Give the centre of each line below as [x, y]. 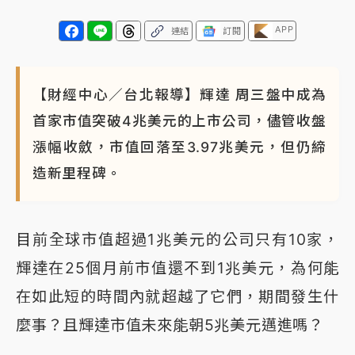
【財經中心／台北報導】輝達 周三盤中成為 [179, 95]
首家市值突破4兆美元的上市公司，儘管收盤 [179, 121]
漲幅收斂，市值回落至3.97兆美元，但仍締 [179, 147]
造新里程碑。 [77, 174]
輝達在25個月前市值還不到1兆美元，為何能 [177, 268]
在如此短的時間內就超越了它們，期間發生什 [177, 297]
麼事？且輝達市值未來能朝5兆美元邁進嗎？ [170, 325]
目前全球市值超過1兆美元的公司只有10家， [177, 240]
